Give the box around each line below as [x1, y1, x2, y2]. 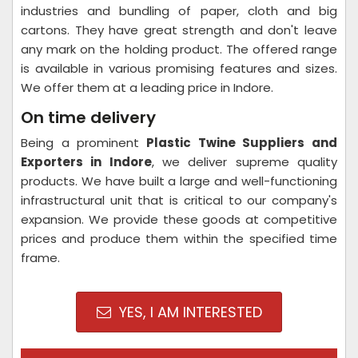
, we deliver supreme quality [151, 153, 338, 170]
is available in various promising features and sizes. [21, 60, 337, 77]
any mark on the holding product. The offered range [21, 41, 337, 58]
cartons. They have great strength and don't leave [21, 22, 337, 38]
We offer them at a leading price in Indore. [21, 79, 276, 96]
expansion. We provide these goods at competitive [21, 211, 337, 228]
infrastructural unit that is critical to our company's [21, 192, 337, 209]
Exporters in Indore [21, 153, 152, 170]
